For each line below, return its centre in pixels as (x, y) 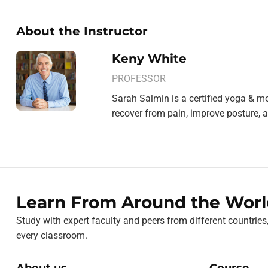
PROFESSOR (139, 79)
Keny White (149, 59)
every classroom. (52, 236)
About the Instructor (82, 31)
